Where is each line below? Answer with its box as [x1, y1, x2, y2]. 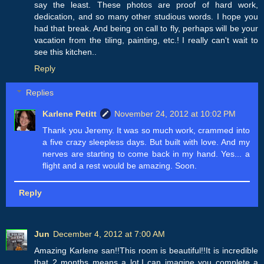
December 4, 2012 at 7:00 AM [53, 229, 165, 239]
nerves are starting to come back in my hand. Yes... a [42, 149, 250, 159]
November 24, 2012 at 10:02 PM [114, 109, 236, 119]
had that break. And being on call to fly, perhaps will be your [34, 23, 258, 33]
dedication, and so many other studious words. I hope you [34, 11, 258, 21]
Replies [26, 88, 54, 98]
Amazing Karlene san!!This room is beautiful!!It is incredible [34, 245, 258, 255]
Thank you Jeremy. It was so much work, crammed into [42, 126, 250, 136]
